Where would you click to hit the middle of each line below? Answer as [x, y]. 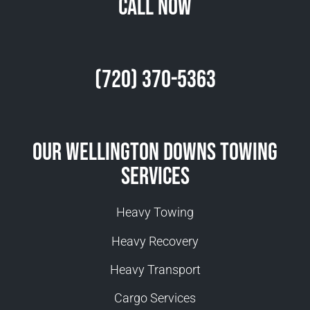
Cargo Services [155, 298]
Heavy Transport [155, 270]
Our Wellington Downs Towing [155, 153]
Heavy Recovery [155, 241]
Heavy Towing [155, 212]
